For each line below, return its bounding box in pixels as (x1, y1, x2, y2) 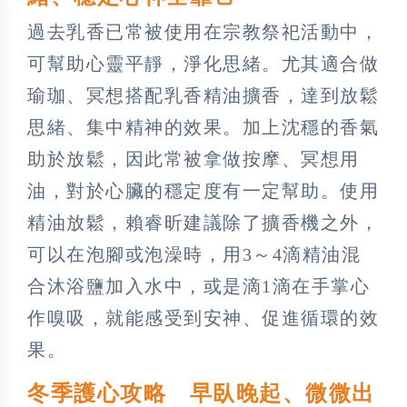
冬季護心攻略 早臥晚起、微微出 (27, 381, 375, 405)
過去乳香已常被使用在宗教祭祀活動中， (27, 21, 379, 42)
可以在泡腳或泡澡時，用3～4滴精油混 (27, 243, 361, 264)
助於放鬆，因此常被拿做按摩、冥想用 (27, 148, 360, 169)
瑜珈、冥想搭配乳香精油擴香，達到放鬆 (27, 84, 379, 105)
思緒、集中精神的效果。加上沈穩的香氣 (27, 116, 379, 137)
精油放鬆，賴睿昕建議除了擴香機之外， (27, 212, 379, 233)
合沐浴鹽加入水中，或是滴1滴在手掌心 (27, 275, 370, 296)
